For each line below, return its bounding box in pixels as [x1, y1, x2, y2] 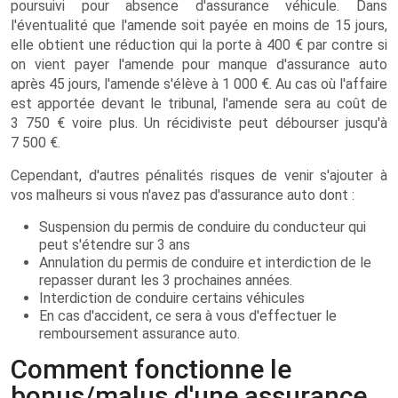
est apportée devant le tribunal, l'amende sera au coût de [11, 95, 387, 112]
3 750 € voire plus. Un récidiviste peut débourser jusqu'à [11, 115, 387, 131]
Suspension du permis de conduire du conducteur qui [39, 219, 366, 235]
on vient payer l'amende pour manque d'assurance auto [11, 56, 387, 73]
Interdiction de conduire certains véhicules [39, 290, 305, 306]
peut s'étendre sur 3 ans [39, 236, 190, 253]
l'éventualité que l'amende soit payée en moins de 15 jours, [11, 17, 387, 34]
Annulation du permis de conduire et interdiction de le [39, 254, 371, 271]
